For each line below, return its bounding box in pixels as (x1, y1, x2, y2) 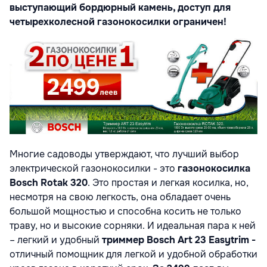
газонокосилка (178, 162, 250, 175)
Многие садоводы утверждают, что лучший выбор (10, 147, 239, 160)
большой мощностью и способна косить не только (10, 204, 241, 218)
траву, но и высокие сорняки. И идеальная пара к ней (10, 219, 256, 232)
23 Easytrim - (193, 233, 256, 246)
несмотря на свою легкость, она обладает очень (10, 190, 231, 203)
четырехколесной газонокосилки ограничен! (10, 15, 226, 28)
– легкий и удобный (10, 233, 100, 246)
